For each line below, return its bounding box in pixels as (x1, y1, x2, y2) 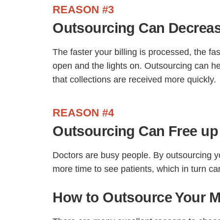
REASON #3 (53, 3, 114, 16)
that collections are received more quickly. (53, 75, 217, 84)
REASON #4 (53, 107, 114, 119)
